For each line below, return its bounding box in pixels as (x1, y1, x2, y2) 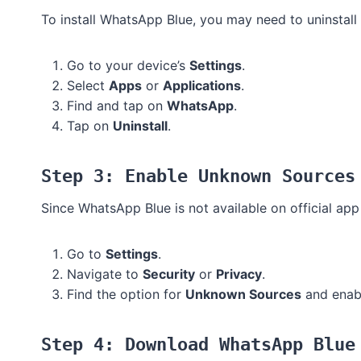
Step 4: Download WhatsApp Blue (41, 334, 355, 355)
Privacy (216, 266, 262, 283)
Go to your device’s (67, 57, 189, 74)
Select (67, 77, 109, 94)
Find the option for (67, 286, 185, 303)
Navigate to (67, 266, 143, 283)
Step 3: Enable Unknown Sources (41, 166, 355, 187)
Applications (163, 77, 241, 94)
